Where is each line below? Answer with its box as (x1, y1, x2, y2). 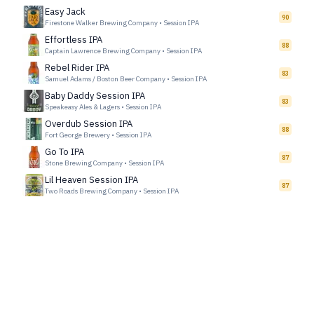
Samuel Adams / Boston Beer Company (45, 74, 165, 83)
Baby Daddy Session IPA (45, 90, 145, 102)
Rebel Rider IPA (45, 62, 109, 74)
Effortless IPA (45, 34, 102, 46)
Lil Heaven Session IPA (45, 174, 138, 186)
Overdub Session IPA (45, 118, 132, 130)
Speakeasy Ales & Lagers (45, 102, 120, 111)
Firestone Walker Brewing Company (45, 18, 158, 27)
